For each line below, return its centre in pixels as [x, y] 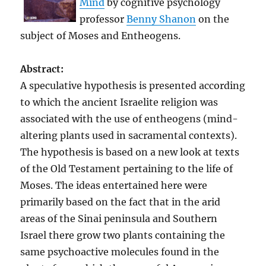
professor [103, 19]
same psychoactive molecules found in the [120, 252]
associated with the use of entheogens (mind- [129, 119]
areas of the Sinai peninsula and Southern [119, 218]
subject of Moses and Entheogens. [101, 36]
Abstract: [42, 69]
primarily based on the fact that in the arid [121, 202]
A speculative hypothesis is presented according [133, 85]
